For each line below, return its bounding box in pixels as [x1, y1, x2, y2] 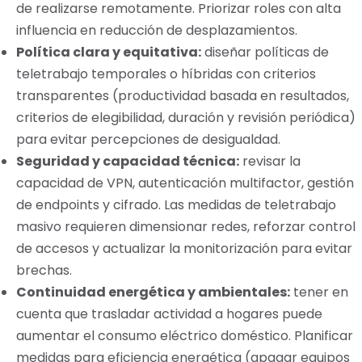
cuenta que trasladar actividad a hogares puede [16, 305, 322, 323]
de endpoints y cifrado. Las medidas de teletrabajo [16, 196, 336, 214]
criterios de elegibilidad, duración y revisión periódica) [16, 108, 356, 127]
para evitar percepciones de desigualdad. [16, 130, 280, 149]
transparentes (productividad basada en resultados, [16, 86, 349, 105]
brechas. [16, 261, 72, 280]
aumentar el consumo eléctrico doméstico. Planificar [16, 326, 353, 345]
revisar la [239, 152, 301, 170]
